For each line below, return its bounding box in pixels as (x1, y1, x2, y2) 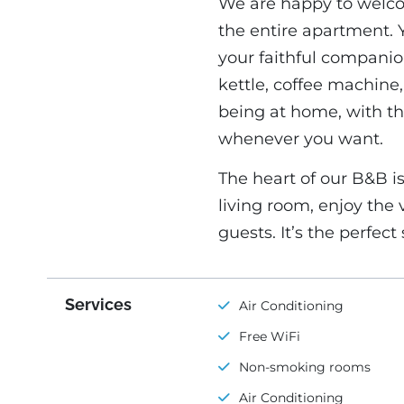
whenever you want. (217, 129, 383, 150)
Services (65, 294, 132, 314)
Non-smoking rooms (238, 358, 371, 375)
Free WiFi (238, 327, 300, 344)
